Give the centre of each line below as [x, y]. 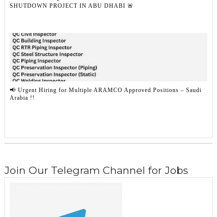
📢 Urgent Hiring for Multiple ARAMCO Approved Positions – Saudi [105, 90]
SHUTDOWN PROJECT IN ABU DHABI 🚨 [71, 6]
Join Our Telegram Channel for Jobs [96, 170]
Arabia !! [22, 98]
